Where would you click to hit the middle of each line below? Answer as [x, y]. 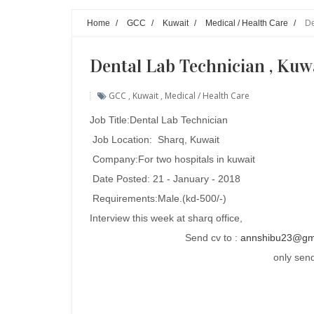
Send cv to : [213, 238]
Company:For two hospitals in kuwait [172, 159]
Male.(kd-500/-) [192, 198]
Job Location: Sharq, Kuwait [155, 139]
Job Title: [110, 120]
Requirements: [124, 198]
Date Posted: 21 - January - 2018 [165, 179]
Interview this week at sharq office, [166, 218]
